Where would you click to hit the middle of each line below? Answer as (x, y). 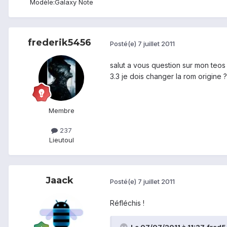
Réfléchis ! (127, 203)
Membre (61, 111)
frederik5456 (59, 43)
